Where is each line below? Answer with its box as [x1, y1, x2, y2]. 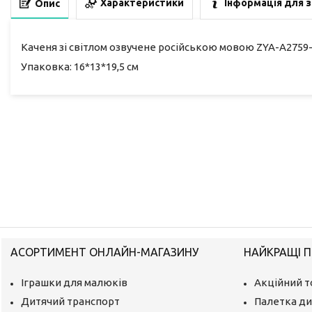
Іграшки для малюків [21, 276, 128, 288]
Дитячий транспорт [21, 295, 120, 307]
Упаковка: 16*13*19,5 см [21, 60, 141, 72]
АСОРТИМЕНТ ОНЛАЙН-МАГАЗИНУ [10, 245, 199, 258]
